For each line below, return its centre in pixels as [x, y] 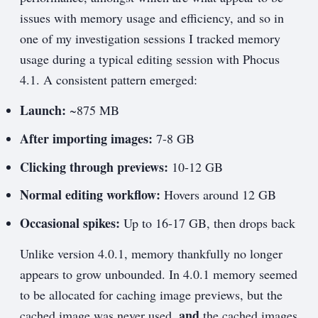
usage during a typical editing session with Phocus [150, 59]
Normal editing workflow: [90, 195]
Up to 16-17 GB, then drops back [208, 223]
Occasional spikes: [70, 223]
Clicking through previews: [94, 166]
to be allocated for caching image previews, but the [151, 295]
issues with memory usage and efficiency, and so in [152, 18]
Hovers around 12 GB [218, 195]
